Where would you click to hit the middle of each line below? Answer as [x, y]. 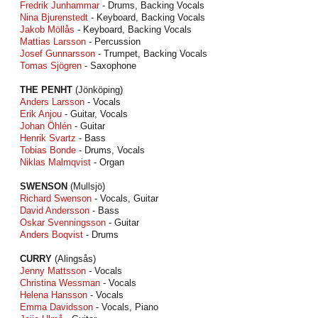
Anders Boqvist [51, 235]
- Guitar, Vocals [95, 114]
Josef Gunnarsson [57, 54]
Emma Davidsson [56, 307]
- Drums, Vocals [110, 150]
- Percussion [113, 42]
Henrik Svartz [48, 138]
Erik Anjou [41, 114]
